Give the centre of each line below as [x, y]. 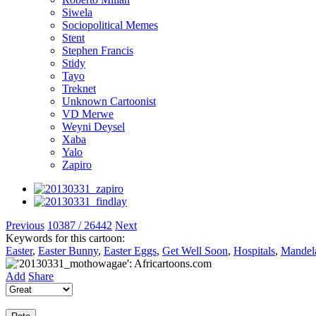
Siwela [77, 12]
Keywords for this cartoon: [65, 238]
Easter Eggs [130, 250]
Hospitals [254, 250]
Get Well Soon [195, 250]
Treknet [79, 88]
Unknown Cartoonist [109, 101]
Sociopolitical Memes [110, 25]
